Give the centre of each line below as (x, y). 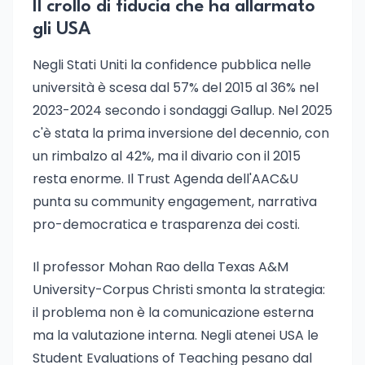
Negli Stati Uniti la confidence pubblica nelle (172, 65)
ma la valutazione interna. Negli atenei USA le (176, 335)
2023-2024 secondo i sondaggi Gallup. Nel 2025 (182, 110)
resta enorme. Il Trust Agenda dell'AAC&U (165, 179)
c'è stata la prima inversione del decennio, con (181, 133)
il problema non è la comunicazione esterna (173, 312)
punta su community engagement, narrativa (175, 202)
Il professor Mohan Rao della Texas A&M (161, 267)
